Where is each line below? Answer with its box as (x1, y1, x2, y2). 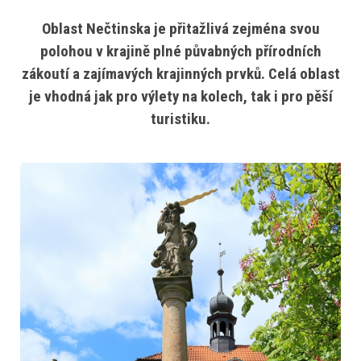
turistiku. (151, 110, 210, 128)
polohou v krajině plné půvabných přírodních (39, 42, 322, 60)
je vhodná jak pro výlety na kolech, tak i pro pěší (28, 87, 333, 106)
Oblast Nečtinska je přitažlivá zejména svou (41, 19, 320, 38)
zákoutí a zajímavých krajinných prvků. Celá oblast (21, 64, 340, 83)
